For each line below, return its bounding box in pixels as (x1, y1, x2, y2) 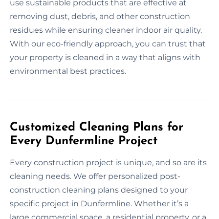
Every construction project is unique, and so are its (10, 157, 207, 167)
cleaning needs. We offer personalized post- (10, 171, 180, 181)
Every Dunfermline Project (10, 135, 157, 147)
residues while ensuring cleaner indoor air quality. (10, 25, 202, 35)
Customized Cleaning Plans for (10, 121, 183, 133)
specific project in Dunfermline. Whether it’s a (10, 198, 189, 208)
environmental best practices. (10, 66, 126, 76)
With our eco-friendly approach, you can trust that (10, 39, 206, 48)
